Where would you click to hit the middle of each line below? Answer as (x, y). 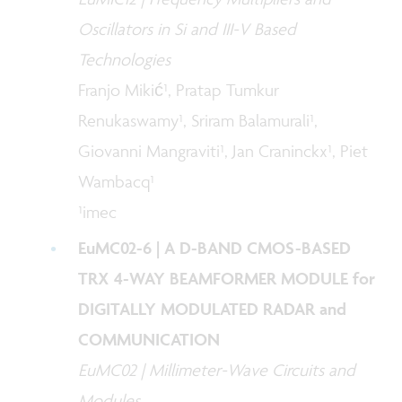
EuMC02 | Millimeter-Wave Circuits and (217, 369)
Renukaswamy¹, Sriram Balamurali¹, (198, 120)
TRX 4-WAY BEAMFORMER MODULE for (227, 278)
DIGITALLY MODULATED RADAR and (213, 308)
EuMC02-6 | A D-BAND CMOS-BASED (215, 247)
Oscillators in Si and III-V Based (188, 28)
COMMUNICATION (149, 339)
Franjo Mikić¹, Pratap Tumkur (179, 89)
